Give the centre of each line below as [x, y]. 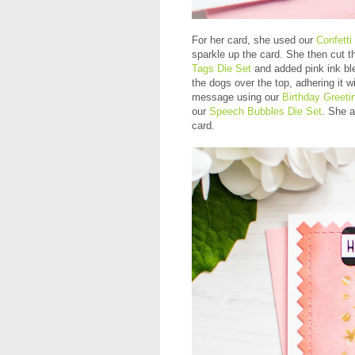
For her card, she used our [254, 40]
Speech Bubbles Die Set [265, 111]
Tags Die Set [221, 68]
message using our [237, 97]
